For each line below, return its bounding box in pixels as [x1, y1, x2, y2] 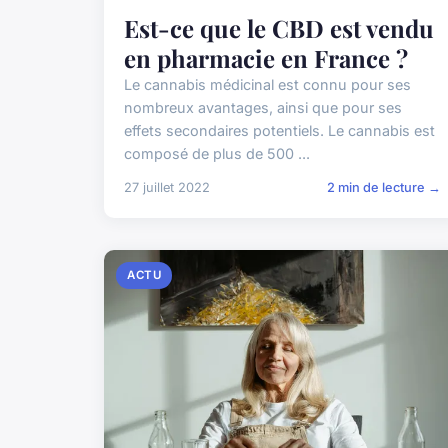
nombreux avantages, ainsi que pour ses [124, 99, 402, 117]
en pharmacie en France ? [124, 42, 408, 75]
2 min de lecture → [327, 180, 442, 196]
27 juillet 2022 [124, 180, 210, 196]
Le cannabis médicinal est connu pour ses [124, 76, 411, 94]
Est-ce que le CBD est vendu [124, 12, 434, 45]
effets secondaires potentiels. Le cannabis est [124, 122, 435, 140]
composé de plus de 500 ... [124, 145, 310, 163]
